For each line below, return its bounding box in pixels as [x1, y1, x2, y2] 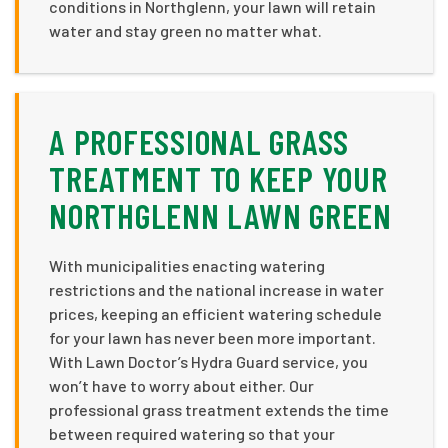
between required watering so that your [49, 424, 335, 444]
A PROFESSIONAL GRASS [49, 121, 349, 163]
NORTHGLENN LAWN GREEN [49, 195, 392, 237]
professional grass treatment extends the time [49, 400, 389, 420]
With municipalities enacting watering [49, 256, 325, 276]
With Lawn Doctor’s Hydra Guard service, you [49, 352, 368, 372]
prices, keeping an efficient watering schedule [49, 304, 382, 324]
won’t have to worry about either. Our [49, 376, 314, 396]
